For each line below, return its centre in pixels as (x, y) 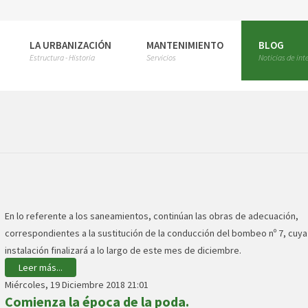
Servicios (161, 57)
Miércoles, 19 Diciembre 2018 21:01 (77, 285)
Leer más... (41, 267)
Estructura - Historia (62, 57)
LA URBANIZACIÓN (70, 45)
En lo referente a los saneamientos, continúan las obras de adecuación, (152, 216)
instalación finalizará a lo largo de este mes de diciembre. (123, 250)
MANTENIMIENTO (185, 45)
